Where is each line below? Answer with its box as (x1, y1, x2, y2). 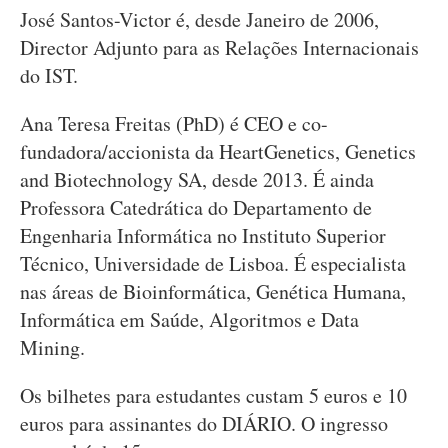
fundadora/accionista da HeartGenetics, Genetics (20, 138, 416, 165)
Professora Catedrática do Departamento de (20, 194, 372, 221)
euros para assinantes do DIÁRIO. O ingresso (20, 410, 388, 437)
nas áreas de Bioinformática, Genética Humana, (20, 278, 406, 305)
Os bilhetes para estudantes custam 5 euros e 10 (20, 382, 407, 409)
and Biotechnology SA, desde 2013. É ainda (20, 166, 374, 193)
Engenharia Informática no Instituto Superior (20, 222, 386, 249)
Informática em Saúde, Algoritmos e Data (20, 306, 359, 333)
